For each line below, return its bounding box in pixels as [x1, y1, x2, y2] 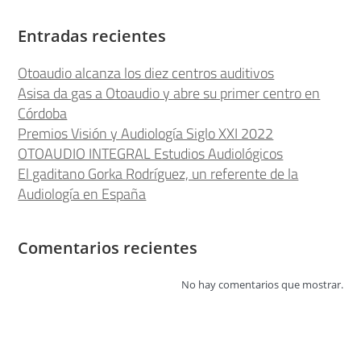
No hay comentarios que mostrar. [180, 276, 343, 292]
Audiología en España [18, 182, 147, 205]
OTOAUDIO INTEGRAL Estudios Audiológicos [18, 142, 284, 164]
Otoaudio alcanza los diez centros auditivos [18, 61, 275, 84]
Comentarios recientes [18, 236, 198, 259]
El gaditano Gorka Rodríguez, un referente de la [18, 162, 299, 185]
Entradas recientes [18, 24, 167, 47]
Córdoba [18, 102, 68, 124]
